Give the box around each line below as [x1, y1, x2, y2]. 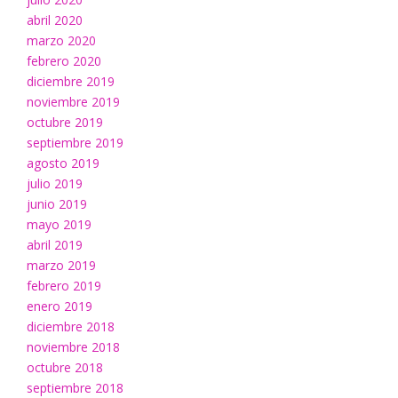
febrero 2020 [27, 52, 101, 70]
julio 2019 [27, 175, 83, 193]
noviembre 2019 [27, 93, 120, 111]
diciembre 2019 [27, 73, 115, 91]
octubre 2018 [27, 359, 103, 377]
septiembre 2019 [27, 134, 123, 152]
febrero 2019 [27, 277, 101, 295]
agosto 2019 [27, 155, 99, 172]
